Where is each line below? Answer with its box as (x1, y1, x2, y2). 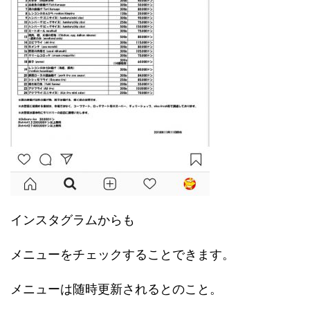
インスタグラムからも (10, 212, 135, 227)
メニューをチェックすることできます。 (10, 246, 235, 262)
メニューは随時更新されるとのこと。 (10, 281, 222, 296)
